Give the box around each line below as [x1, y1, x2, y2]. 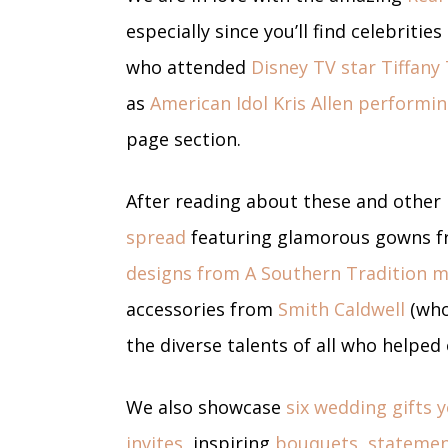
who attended [126, 54, 251, 79]
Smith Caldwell [278, 296, 405, 321]
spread [126, 224, 186, 249]
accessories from [126, 296, 278, 321]
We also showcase [126, 394, 286, 419]
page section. [126, 126, 241, 151]
